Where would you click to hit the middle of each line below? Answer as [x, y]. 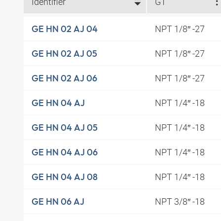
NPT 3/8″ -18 [181, 202]
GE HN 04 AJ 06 [65, 152]
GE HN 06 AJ [58, 201]
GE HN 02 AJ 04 [65, 29]
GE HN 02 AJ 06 [64, 78]
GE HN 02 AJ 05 [64, 53]
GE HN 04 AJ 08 [65, 177]
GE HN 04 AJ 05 [65, 127]
